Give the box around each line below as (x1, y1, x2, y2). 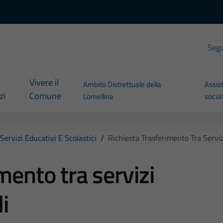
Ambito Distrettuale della (83, 79, 162, 91)
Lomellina (83, 91, 114, 103)
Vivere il (29, 76, 59, 90)
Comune (29, 89, 61, 103)
